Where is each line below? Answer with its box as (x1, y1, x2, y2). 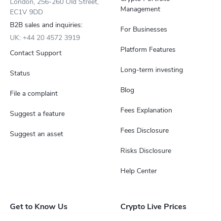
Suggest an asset (10, 129, 63, 139)
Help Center (120, 166, 157, 176)
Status (10, 69, 30, 78)
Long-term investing (120, 65, 183, 74)
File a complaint (10, 89, 58, 98)
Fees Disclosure (120, 126, 169, 135)
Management (120, 4, 160, 14)
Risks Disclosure (120, 146, 171, 155)
